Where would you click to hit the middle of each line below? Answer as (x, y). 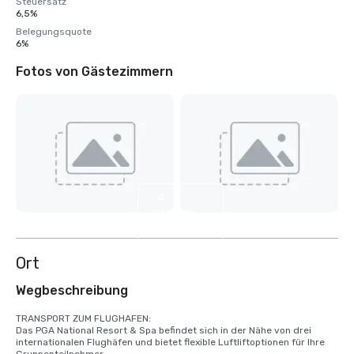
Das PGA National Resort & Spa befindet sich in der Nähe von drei (164, 331)
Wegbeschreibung (72, 291)
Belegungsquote (54, 32)
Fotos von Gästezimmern (94, 72)
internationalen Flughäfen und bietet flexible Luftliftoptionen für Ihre (170, 343)
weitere (177, 213)
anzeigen (180, 228)
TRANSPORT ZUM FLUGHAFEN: (83, 319)
